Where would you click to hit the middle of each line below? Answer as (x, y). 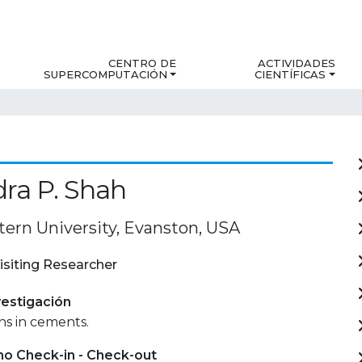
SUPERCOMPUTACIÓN (106, 75)
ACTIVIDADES (296, 63)
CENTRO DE (143, 63)
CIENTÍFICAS (290, 75)
